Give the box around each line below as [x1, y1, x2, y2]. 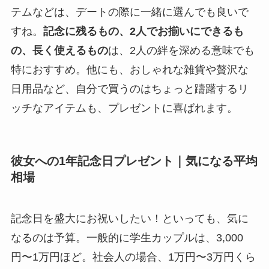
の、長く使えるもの [10, 44, 108, 56]
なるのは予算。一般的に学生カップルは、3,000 [10, 232, 243, 244]
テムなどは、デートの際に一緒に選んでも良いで [10, 5, 249, 18]
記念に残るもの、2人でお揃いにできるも [43, 25, 244, 37]
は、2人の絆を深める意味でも [107, 44, 255, 56]
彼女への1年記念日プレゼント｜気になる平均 [10, 154, 258, 168]
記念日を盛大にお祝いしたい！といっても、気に [10, 213, 249, 225]
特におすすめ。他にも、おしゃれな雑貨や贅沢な [10, 63, 249, 76]
